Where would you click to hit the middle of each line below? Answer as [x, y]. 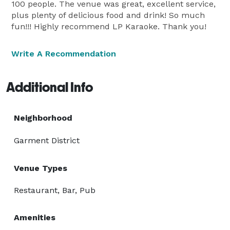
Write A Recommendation [64, 53]
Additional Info [50, 87]
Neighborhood [43, 118]
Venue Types [41, 168]
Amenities [35, 217]
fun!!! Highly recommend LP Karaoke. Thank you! [109, 26]
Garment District [47, 140]
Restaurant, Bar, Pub [55, 190]
